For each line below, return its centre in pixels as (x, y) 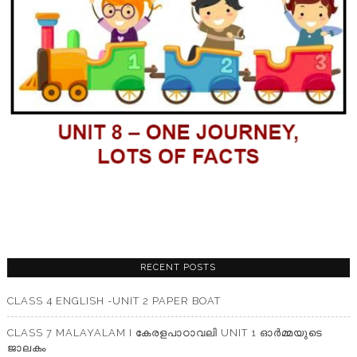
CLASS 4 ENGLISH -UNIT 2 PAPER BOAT (114, 301)
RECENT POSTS (178, 268)
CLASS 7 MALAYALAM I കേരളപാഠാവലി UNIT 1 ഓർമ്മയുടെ (165, 333)
